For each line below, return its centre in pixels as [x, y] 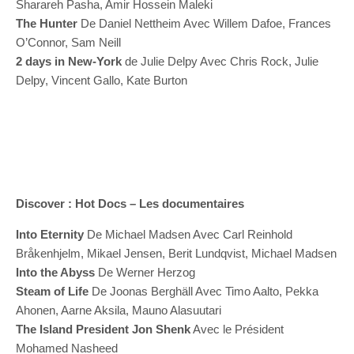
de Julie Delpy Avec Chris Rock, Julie [220, 61]
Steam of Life [52, 291]
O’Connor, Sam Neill [68, 42]
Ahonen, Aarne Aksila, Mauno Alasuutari [119, 310]
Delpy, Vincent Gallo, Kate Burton [102, 80]
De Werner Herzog [145, 272]
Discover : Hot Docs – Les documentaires [130, 203]
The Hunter [47, 23]
